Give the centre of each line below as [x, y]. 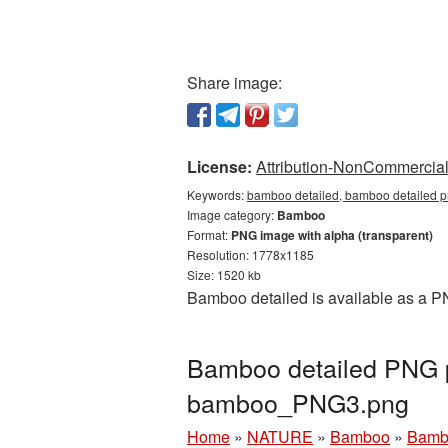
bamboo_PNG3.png [298, 402]
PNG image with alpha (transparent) [332, 235]
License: [219, 166]
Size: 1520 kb [224, 274]
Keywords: [217, 194]
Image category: [232, 214]
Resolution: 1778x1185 [250, 254]
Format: [209, 234]
